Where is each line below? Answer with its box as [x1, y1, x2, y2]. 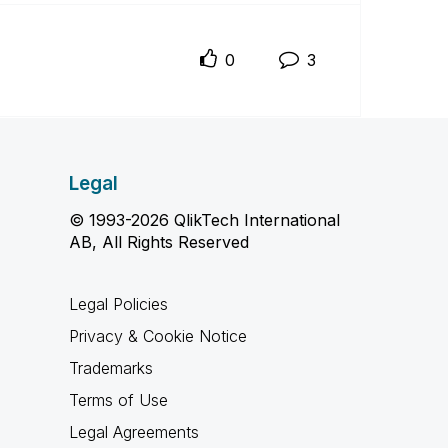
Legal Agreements [68, 422, 199, 442]
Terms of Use [68, 390, 168, 410]
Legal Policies [68, 294, 168, 314]
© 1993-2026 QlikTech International [68, 210, 340, 230]
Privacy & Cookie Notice [68, 326, 247, 346]
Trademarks [68, 358, 153, 378]
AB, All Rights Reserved [68, 232, 249, 252]
